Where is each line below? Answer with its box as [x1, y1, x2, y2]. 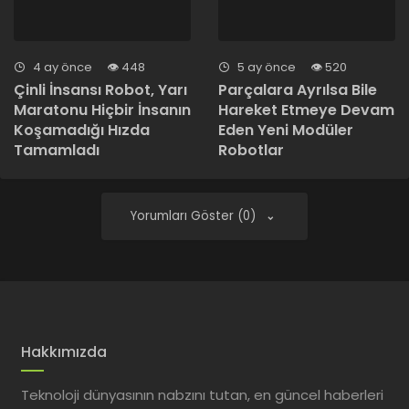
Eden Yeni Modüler [218, 119, 353, 141]
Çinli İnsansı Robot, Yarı [14, 79, 187, 100]
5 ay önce [235, 58, 296, 76]
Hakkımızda [20, 341, 107, 363]
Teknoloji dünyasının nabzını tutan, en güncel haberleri [20, 385, 383, 405]
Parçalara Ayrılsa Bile [218, 79, 377, 100]
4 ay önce [30, 58, 92, 76]
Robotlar [218, 139, 284, 161]
